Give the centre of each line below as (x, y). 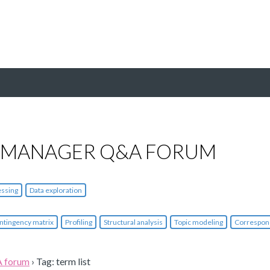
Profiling (79, 222)
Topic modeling (199, 222)
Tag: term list (63, 261)
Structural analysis (133, 222)
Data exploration (56, 190)
